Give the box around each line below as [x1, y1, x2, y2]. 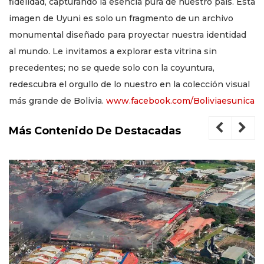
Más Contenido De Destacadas [9, 124, 181, 138]
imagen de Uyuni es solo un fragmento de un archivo [9, 13, 233, 24]
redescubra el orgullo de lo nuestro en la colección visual [9, 79, 250, 90]
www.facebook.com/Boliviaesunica [106, 95, 255, 107]
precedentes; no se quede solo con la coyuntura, [9, 62, 214, 74]
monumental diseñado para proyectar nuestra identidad [9, 29, 246, 41]
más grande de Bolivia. [9, 95, 106, 107]
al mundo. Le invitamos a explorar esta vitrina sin [9, 46, 217, 57]
